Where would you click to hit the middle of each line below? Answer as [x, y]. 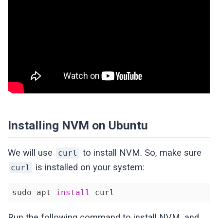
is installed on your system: [89, 168]
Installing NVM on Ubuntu [78, 125]
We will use [32, 153]
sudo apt [34, 192]
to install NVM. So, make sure [141, 153]
